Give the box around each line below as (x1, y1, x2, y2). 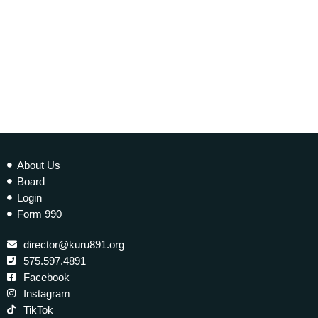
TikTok (23, 303, 53, 316)
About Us (16, 158, 60, 171)
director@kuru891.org (23, 238, 124, 251)
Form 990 (16, 207, 62, 220)
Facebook (23, 270, 70, 283)
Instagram (23, 287, 70, 300)
